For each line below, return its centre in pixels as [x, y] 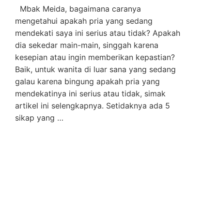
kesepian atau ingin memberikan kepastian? [95, 57]
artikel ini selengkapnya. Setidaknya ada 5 [93, 106]
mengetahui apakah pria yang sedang [84, 21]
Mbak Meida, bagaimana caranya [78, 9]
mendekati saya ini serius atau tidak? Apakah [98, 33]
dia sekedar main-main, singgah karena [87, 45]
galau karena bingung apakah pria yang [88, 81]
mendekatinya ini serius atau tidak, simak [91, 93]
